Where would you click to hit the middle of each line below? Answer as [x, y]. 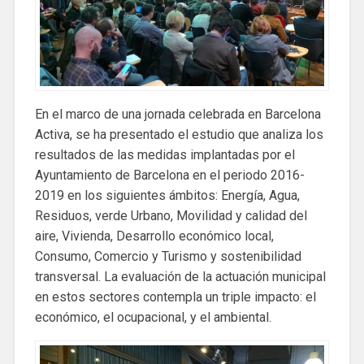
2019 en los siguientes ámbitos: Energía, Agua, [167, 195]
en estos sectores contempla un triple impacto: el [175, 297]
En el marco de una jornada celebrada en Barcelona [178, 114]
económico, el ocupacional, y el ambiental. [153, 317]
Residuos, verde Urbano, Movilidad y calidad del [171, 216]
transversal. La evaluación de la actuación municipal [180, 277]
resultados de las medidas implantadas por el [165, 155]
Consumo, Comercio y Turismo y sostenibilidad [168, 256]
